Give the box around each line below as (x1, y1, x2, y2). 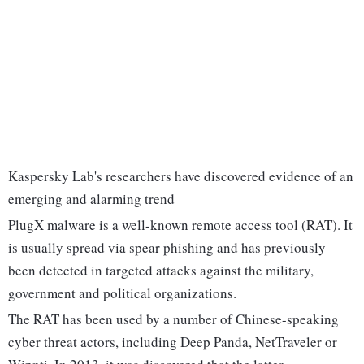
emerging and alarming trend (8, 189, 175, 209)
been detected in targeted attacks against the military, (8, 261, 314, 280)
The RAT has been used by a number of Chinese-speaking (8, 310, 339, 329)
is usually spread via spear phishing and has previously (8, 238, 326, 258)
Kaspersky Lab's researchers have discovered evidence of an (8, 167, 353, 186)
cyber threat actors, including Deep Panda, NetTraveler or (8, 332, 337, 352)
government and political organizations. (8, 284, 236, 303)
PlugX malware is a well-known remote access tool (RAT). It (8, 215, 353, 235)
